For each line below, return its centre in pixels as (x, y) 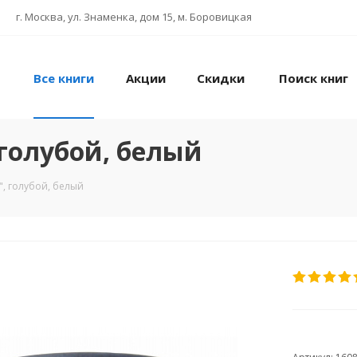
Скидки (221, 78)
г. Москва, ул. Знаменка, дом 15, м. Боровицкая (134, 17)
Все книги (63, 78)
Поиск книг (313, 78)
